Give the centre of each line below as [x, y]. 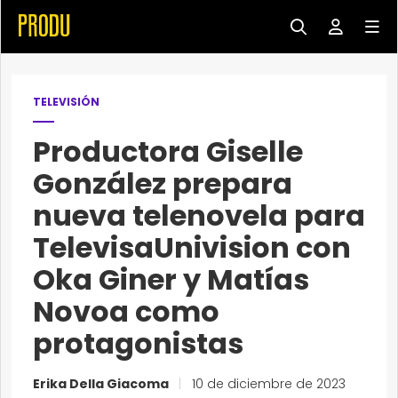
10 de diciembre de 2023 [267, 384]
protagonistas [138, 343]
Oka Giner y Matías [171, 279]
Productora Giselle [168, 151]
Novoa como [126, 311]
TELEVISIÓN [66, 102]
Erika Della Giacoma [102, 384]
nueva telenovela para [199, 215]
